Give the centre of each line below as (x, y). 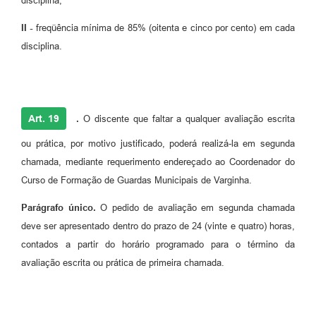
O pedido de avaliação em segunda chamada (195, 208)
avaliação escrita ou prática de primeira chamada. (123, 263)
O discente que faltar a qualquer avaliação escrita (187, 119)
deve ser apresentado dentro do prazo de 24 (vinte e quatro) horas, (158, 226)
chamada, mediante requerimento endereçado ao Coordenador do (158, 162)
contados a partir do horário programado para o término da (158, 245)
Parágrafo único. (59, 208)
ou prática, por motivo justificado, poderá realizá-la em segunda (158, 144)
